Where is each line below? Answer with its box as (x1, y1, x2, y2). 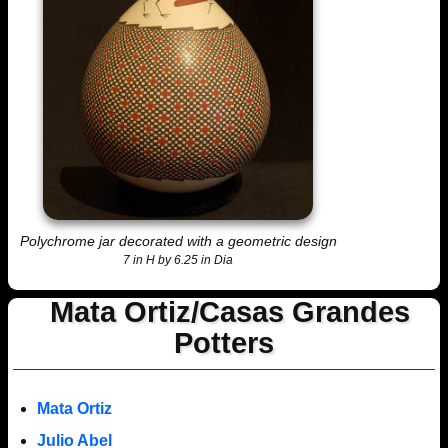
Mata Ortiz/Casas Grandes (49, 295, 410, 328)
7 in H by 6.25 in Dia (123, 254, 234, 267)
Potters (174, 326, 274, 359)
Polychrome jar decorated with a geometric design (19, 233, 337, 250)
